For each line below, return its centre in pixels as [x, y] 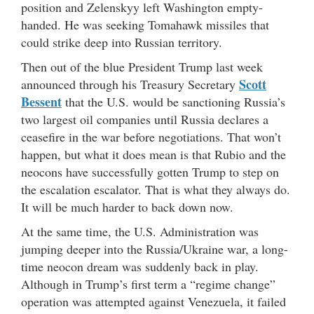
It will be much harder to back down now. [127, 207]
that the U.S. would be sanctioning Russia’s [173, 102]
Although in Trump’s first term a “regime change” [148, 284]
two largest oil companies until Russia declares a [145, 120]
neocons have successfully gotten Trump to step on [150, 172]
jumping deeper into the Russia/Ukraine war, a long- [155, 249]
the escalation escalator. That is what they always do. [156, 190]
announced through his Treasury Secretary [130, 84]
